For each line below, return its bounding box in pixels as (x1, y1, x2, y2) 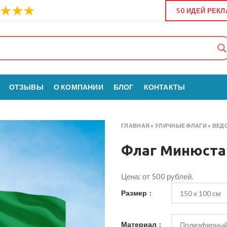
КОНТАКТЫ (143, 83, 185, 91)
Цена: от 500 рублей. (121, 172, 193, 181)
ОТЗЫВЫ (9, 83, 44, 91)
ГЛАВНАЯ (121, 122, 150, 129)
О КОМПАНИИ (53, 83, 103, 91)
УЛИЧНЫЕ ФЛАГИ (155, 122, 207, 129)
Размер (121, 188, 148, 197)
